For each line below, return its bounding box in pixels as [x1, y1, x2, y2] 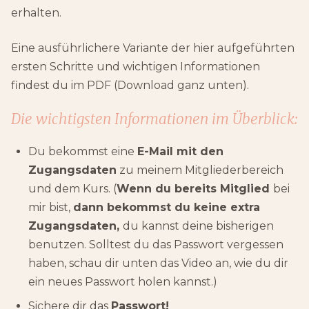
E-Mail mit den [137, 144, 223, 158]
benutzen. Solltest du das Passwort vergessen [28, 237, 283, 251]
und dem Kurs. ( [28, 181, 117, 195]
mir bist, [28, 200, 73, 214]
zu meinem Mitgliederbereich [117, 163, 283, 177]
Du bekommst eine [28, 144, 137, 158]
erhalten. [11, 6, 61, 19]
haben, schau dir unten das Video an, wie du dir [28, 256, 288, 270]
